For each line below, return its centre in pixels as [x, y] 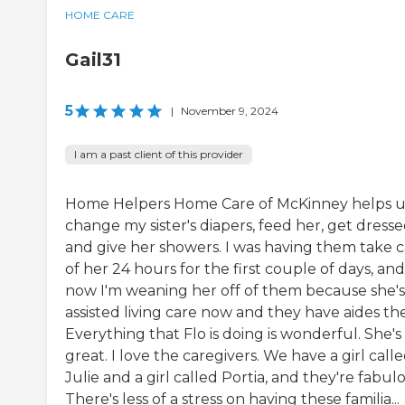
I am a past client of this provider [159, 154]
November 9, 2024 [230, 110]
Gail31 [93, 59]
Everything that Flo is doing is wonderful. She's [233, 334]
